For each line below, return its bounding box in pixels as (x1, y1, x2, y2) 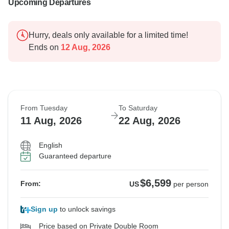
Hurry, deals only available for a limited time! (29, 31, 188, 40)
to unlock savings (58, 205, 116, 214)
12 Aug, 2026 (59, 43, 110, 52)
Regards (16, 21, 48, 31)
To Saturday (119, 104, 157, 112)
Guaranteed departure (39, 152, 111, 161)
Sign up (31, 205, 58, 214)
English (39, 141, 62, 150)
